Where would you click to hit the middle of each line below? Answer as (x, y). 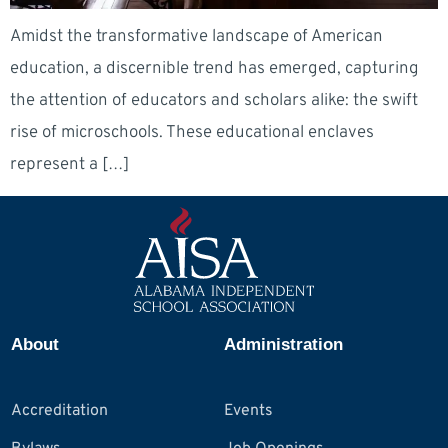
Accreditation (59, 410)
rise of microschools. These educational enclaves (192, 133)
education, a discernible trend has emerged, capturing (214, 69)
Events (248, 410)
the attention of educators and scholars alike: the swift (214, 101)
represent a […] (69, 165)
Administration (283, 344)
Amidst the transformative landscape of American (196, 37)
